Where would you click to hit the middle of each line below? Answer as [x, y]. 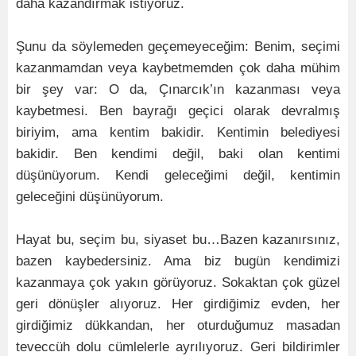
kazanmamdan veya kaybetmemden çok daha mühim [178, 68]
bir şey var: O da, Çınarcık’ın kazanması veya [178, 90]
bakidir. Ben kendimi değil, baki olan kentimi [178, 154]
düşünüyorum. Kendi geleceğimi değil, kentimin [178, 176]
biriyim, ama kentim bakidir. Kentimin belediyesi [178, 133]
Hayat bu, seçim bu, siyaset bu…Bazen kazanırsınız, [178, 240]
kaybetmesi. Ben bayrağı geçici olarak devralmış [178, 111]
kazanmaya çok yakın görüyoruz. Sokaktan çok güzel [178, 283]
